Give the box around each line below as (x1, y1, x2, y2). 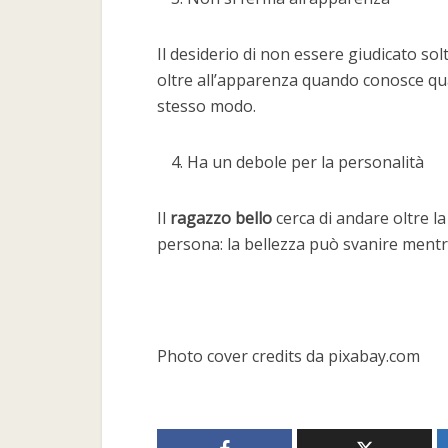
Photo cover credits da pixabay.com (157, 345, 420, 367)
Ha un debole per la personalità (187, 151, 424, 173)
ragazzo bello (170, 207, 272, 229)
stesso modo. (157, 95, 256, 117)
